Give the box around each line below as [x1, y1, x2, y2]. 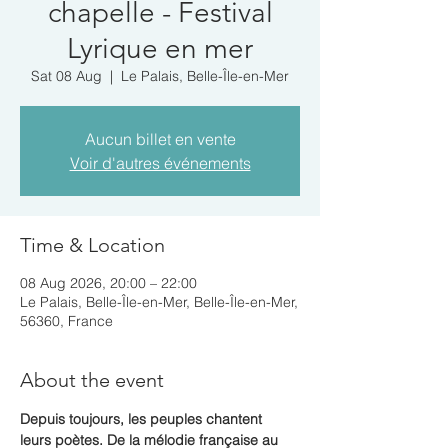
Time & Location [20, 233, 165, 257]
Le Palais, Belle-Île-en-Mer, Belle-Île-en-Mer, [20, 293, 298, 311]
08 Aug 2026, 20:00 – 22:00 [20, 274, 197, 292]
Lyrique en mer [67, 32, 253, 65]
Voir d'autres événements [69, 153, 251, 173]
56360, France [20, 312, 113, 330]
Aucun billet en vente [84, 129, 236, 149]
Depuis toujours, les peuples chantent [20, 410, 266, 428]
